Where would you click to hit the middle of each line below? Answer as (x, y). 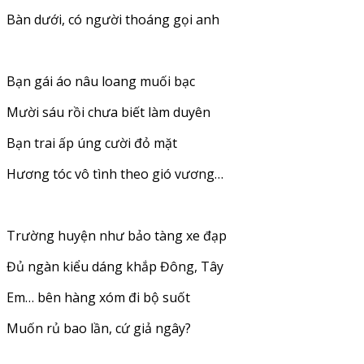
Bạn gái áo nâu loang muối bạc (101, 81)
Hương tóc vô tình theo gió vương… (115, 173)
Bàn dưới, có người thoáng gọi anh (113, 19)
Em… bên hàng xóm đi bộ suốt (98, 297)
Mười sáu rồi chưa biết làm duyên (108, 112)
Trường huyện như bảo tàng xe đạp (117, 235)
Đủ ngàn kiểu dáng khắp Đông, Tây (115, 266)
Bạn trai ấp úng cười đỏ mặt (92, 143)
